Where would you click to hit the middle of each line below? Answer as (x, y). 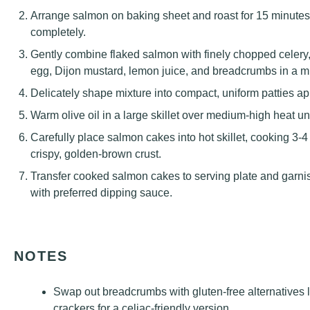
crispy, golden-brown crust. (96, 154)
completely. (58, 32)
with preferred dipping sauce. (101, 193)
